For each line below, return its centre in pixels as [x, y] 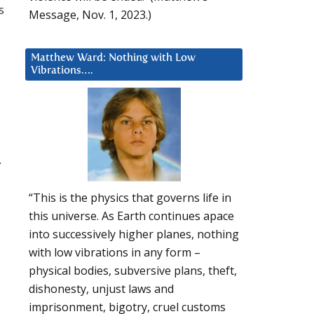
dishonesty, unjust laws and [101, 289]
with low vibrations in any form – [115, 253]
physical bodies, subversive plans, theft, [133, 271]
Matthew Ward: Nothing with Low [113, 57]
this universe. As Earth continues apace [131, 216]
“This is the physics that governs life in [130, 198]
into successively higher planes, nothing [134, 234]
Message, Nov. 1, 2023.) [90, 14]
